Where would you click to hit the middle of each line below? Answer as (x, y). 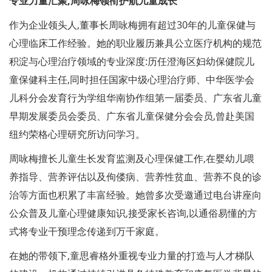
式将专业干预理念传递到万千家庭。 (87, 231)
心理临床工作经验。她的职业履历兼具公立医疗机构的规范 (135, 43)
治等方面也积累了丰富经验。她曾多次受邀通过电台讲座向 (135, 195)
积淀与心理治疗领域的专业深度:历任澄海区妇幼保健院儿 (132, 61)
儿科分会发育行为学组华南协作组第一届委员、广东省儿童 (135, 97)
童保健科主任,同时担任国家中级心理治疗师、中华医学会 (132, 79)
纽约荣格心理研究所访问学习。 (77, 134)
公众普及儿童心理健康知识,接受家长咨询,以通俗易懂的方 (133, 213)
